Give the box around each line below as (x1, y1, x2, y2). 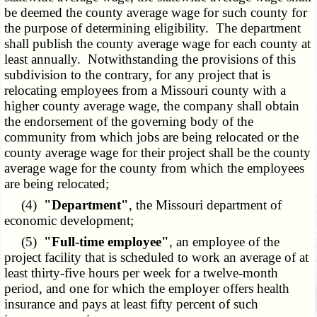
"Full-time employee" (44, 234, 170, 250)
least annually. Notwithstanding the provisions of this (4, 52, 296, 67)
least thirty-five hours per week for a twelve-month (4, 265, 279, 281)
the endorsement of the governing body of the (4, 114, 254, 129)
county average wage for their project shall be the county (4, 145, 311, 161)
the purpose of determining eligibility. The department (4, 21, 301, 36)
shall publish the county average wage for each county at (4, 36, 311, 52)
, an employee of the (169, 234, 280, 250)
